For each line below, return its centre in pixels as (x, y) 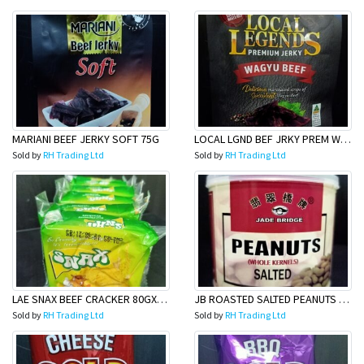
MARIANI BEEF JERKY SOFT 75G (86, 139)
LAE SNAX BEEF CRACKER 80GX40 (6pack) (162, 299)
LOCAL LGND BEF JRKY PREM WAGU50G (346, 139)
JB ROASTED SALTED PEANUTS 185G (344, 299)
